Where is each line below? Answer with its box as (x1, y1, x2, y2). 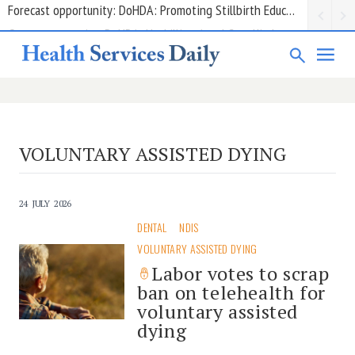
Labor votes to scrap (151, 260, 330, 286)
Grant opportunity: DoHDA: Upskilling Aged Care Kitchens (8, 14, 296, 33)
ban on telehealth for (137, 279, 326, 305)
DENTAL (137, 218, 167, 235)
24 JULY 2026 (19, 197, 71, 209)
